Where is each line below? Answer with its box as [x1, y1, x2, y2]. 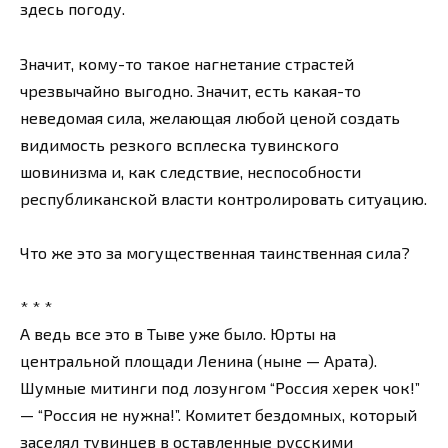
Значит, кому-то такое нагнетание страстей [20, 53, 354, 73]
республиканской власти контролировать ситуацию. [20, 188, 427, 208]
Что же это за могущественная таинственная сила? [20, 242, 410, 262]
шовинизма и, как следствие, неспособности [20, 161, 361, 181]
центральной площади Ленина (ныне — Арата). [20, 351, 377, 371]
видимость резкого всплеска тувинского [20, 134, 339, 154]
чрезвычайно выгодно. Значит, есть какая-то [20, 80, 361, 100]
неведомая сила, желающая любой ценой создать [20, 107, 400, 127]
